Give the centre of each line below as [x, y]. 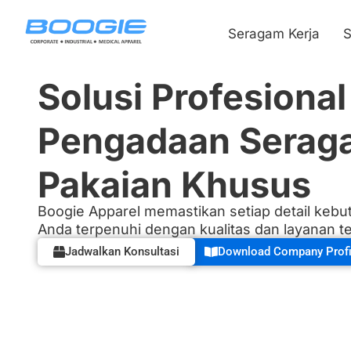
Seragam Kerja [274, 34]
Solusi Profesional [192, 97]
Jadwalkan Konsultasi [122, 251]
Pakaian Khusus [174, 185]
